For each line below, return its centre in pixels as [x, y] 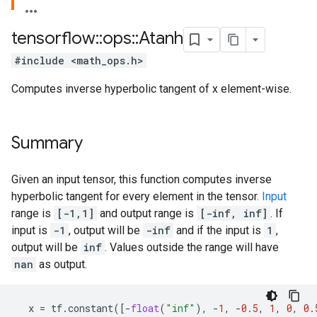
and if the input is [219, 230]
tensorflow [53, 39]
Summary [47, 143]
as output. [62, 264]
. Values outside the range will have [192, 247]
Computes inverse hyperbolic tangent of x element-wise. [151, 89]
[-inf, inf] [234, 213]
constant [91, 308]
